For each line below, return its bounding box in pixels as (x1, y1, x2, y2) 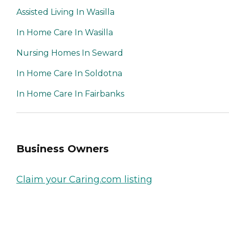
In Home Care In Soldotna (16, 68, 122, 78)
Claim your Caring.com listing (16, 173, 152, 185)
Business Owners (16, 143, 109, 155)
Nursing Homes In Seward (16, 48, 123, 58)
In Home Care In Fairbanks (16, 88, 124, 99)
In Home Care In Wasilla (16, 27, 113, 37)
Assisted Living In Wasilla (16, 7, 114, 17)
